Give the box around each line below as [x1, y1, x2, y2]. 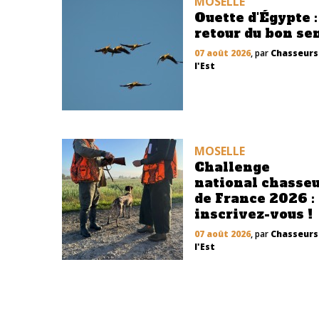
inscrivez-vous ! [194, 205, 313, 223]
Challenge [194, 158, 270, 176]
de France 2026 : [194, 189, 315, 207]
